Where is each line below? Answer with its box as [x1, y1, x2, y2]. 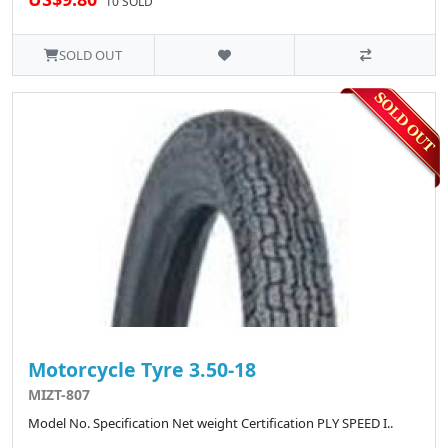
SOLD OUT [59, 46, 123, 65]
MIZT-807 [28, 385, 90, 405]
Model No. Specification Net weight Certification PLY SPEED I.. [28, 414, 393, 433]
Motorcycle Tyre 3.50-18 [28, 356, 256, 384]
